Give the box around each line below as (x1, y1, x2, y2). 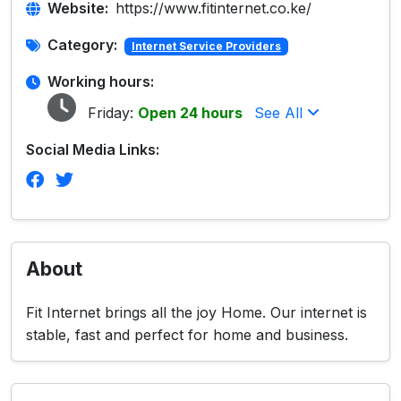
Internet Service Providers (131, 39, 281, 53)
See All (254, 104, 307, 122)
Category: (47, 36, 117, 54)
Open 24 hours (138, 104, 243, 122)
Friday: (83, 104, 138, 122)
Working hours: (47, 73, 154, 90)
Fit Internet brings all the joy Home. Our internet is (26, 303, 367, 321)
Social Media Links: (26, 141, 159, 158)
